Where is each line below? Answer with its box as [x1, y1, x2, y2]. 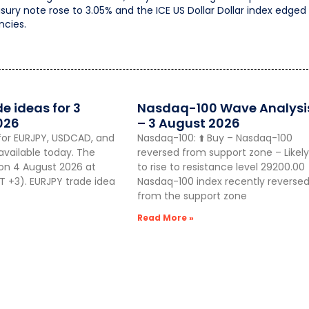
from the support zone [137, 188, 247, 203]
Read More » [137, 211, 194, 223]
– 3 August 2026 [137, 114, 240, 132]
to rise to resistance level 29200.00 [137, 159, 305, 174]
